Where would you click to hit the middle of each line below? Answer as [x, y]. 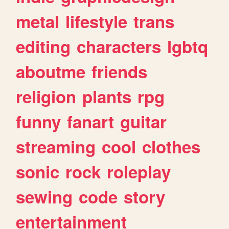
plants [107, 96]
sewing [44, 196]
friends [120, 71]
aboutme [51, 71]
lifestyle [97, 21]
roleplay [139, 171]
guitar [144, 121]
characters [119, 46]
